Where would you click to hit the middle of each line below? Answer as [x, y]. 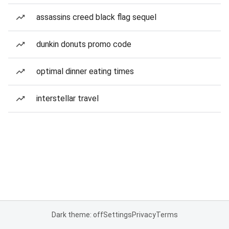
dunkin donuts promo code [84, 44]
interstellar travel [67, 98]
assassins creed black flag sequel [96, 17]
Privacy [144, 215]
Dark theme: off [77, 215]
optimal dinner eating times [85, 71]
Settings [117, 215]
